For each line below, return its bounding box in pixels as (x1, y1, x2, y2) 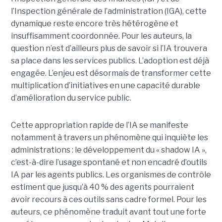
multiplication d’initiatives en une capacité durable (10, 80, 200, 90)
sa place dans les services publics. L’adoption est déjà (10, 55, 209, 65)
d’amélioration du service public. (10, 93, 131, 103)
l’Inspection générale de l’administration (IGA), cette (10, 6, 207, 16)
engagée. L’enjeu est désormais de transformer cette (10, 68, 211, 78)
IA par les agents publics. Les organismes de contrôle (10, 169, 211, 179)
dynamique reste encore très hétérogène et (10, 18, 178, 28)
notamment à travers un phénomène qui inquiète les (10, 132, 208, 142)
